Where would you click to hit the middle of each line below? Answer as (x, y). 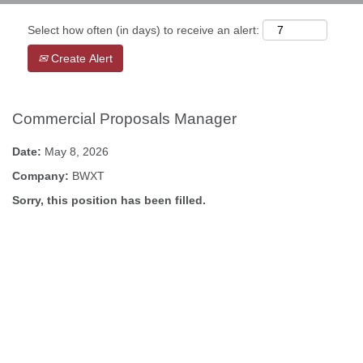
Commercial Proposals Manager (124, 119)
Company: (42, 176)
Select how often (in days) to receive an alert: (143, 30)
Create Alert (80, 58)
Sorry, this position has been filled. (109, 200)
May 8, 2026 (77, 152)
